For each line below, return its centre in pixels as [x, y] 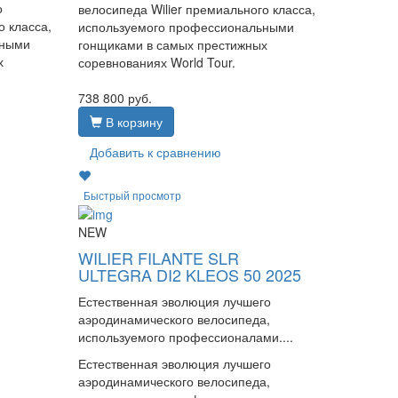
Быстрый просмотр [133, 195]
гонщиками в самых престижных [173, 44]
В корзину [133, 121]
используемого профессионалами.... [186, 336]
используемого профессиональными [187, 26]
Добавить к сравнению [156, 151]
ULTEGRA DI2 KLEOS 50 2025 [190, 274]
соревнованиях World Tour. [157, 62]
